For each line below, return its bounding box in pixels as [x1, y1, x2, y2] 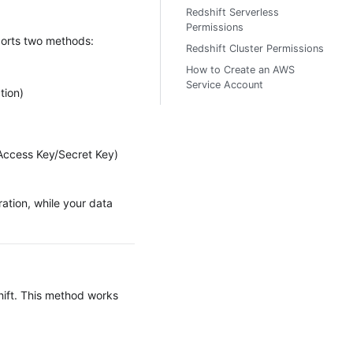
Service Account [186, 79, 263, 91]
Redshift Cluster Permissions [186, 43, 324, 54]
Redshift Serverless [186, 6, 279, 18]
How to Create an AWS [186, 64, 295, 76]
